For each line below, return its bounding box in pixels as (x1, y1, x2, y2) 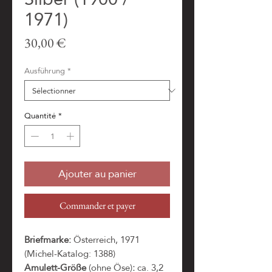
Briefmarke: (24, 230, 71, 248)
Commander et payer (59, 199, 135, 212)
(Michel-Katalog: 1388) (24, 244, 115, 262)
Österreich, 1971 (71, 230, 140, 248)
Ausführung (24, 63, 65, 78)
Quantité (24, 108, 56, 123)
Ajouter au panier (58, 164, 137, 183)
